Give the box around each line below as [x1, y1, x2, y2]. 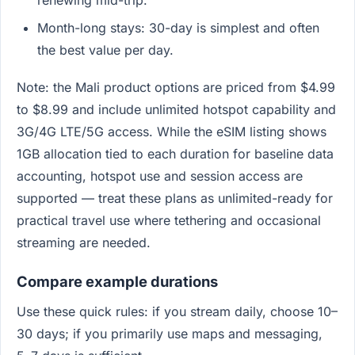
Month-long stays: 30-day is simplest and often [36, 19, 319, 36]
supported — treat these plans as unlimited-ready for [17, 189, 333, 206]
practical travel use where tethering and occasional [17, 212, 321, 228]
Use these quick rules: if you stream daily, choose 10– [17, 303, 338, 319]
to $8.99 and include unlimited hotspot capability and [17, 101, 336, 117]
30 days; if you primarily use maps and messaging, [17, 325, 323, 342]
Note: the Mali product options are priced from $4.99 [17, 78, 335, 95]
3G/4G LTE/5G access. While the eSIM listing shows [17, 123, 326, 139]
